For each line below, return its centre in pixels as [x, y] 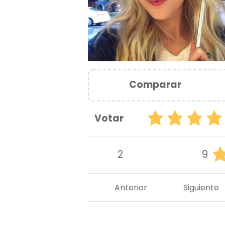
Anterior [131, 187]
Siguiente [201, 187]
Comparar [155, 84]
